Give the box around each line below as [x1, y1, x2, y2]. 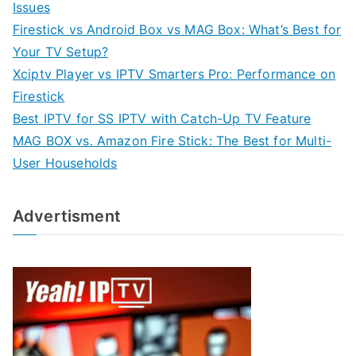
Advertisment [13, 206, 121, 226]
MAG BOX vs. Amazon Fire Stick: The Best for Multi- [13, 132, 332, 149]
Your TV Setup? [13, 43, 109, 60]
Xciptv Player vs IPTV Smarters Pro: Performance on [13, 65, 336, 82]
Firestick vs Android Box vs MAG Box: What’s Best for [13, 21, 342, 37]
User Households [13, 154, 118, 171]
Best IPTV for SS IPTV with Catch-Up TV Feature [13, 110, 311, 126]
